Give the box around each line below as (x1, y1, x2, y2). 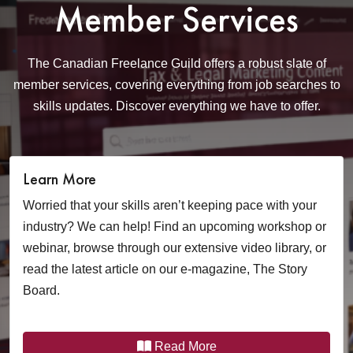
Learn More (23, 169, 96, 189)
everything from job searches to (162, 78, 340, 91)
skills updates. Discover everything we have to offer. (32, 99, 321, 113)
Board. (23, 284, 60, 297)
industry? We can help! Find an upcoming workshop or (23, 220, 326, 233)
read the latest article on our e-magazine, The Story (23, 262, 307, 276)
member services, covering (13, 78, 163, 91)
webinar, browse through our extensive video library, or (23, 241, 326, 255)
